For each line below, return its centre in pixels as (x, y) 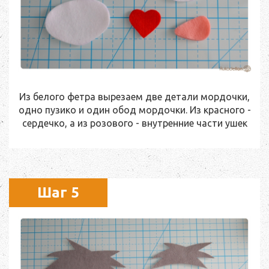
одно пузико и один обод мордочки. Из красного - (134, 110)
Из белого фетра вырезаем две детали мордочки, (134, 96)
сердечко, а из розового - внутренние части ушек (134, 123)
